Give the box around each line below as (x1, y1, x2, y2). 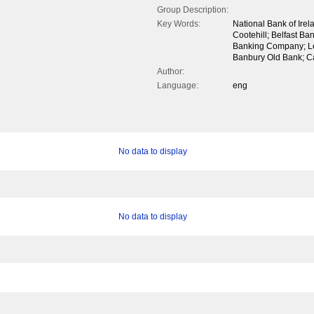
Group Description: (157, 5, 228, 15)
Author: (157, 67, 184, 77)
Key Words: (157, 19, 200, 29)
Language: (157, 81, 198, 91)
